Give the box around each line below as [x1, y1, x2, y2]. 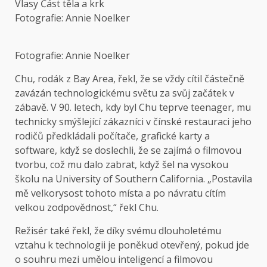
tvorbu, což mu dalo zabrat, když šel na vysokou [15, 158, 228, 172]
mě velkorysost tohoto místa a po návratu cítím [15, 187, 226, 200]
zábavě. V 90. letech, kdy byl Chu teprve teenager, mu [15, 101, 251, 114]
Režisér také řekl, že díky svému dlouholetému [15, 224, 221, 238]
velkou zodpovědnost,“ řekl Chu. [15, 201, 159, 215]
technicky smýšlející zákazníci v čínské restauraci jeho [15, 115, 252, 129]
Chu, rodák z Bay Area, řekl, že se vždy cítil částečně [15, 72, 244, 86]
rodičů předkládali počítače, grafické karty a [15, 129, 210, 143]
